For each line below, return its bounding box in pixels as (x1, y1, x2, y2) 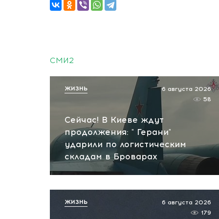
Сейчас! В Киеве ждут (65, 115, 164, 125)
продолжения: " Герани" (65, 127, 171, 137)
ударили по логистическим (65, 139, 186, 149)
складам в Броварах (65, 152, 157, 161)
